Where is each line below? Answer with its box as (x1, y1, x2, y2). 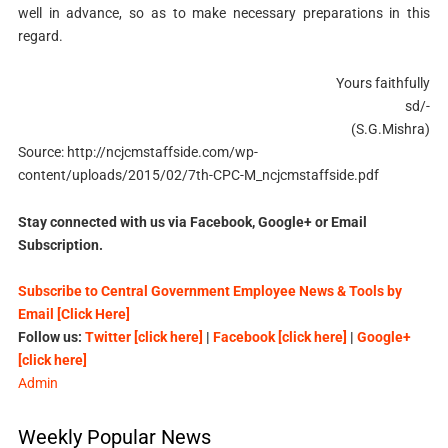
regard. (17, 27, 63, 44)
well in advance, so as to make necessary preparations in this (17, 4, 431, 21)
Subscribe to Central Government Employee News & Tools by (17, 283, 402, 300)
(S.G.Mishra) (351, 120, 431, 137)
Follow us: (17, 329, 85, 346)
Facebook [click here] (212, 329, 347, 346)
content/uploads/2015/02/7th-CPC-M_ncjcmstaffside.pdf (17, 166, 379, 183)
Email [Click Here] (17, 306, 130, 323)
